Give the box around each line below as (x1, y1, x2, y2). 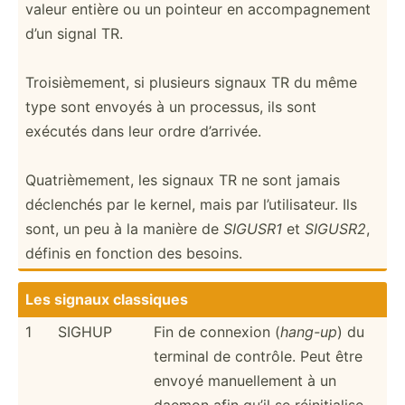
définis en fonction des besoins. (25, 243, 242, 262)
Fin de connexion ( (154, 322, 280, 341)
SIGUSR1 (223, 219, 282, 238)
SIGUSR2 (305, 219, 366, 238)
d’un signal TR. (25, 24, 123, 42)
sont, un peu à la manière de (25, 219, 223, 238)
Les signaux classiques (25, 289, 188, 308)
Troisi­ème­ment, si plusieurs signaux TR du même (25, 72, 357, 91)
